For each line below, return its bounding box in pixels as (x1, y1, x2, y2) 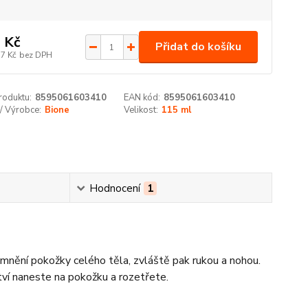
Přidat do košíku (155, 39, 241, 54)
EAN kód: (124, 91, 161, 104)
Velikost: (124, 104, 159, 116)
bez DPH (19, 49, 52, 60)
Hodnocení (89, 181, 140, 196)
